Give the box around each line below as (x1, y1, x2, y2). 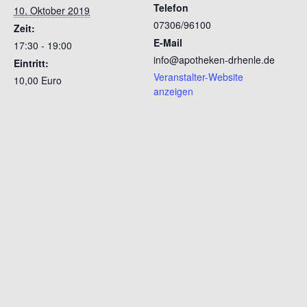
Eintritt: (14, 56, 49, 70)
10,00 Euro (14, 73, 62, 87)
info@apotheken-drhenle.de (153, 52, 275, 66)
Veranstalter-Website (153, 69, 243, 84)
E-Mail (153, 35, 182, 49)
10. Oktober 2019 (14, 3, 90, 17)
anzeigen (153, 84, 193, 98)
